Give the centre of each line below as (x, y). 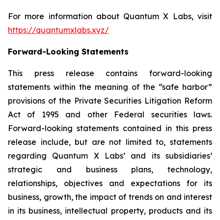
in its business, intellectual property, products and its (110, 211)
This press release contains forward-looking (110, 73)
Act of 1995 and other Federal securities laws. (110, 114)
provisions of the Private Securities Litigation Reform (110, 101)
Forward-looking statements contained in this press (110, 128)
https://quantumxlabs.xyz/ (58, 30)
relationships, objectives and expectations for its (110, 183)
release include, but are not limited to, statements (110, 142)
